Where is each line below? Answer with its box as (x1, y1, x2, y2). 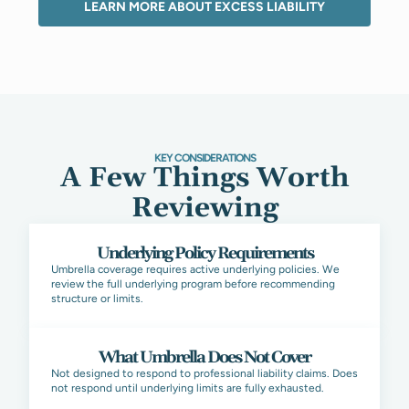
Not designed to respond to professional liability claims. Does (51, 367, 358, 380)
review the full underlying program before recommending (51, 278, 335, 290)
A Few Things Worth (60, 161, 349, 195)
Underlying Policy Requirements (96, 243, 313, 264)
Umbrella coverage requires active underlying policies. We (51, 263, 340, 276)
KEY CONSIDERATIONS (153, 152, 256, 164)
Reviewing (131, 191, 278, 225)
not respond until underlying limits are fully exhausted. (51, 382, 324, 394)
